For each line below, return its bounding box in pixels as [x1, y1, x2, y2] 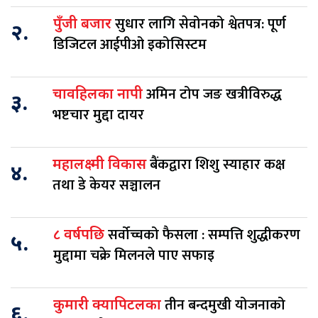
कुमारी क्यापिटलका [53, 297, 165, 316]
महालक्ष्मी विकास [53, 156, 150, 175]
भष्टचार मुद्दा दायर [53, 103, 148, 128]
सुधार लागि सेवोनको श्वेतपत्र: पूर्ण [115, 12, 286, 37]
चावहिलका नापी [53, 86, 146, 105]
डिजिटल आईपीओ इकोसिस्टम [53, 33, 207, 57]
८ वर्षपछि [53, 226, 108, 246]
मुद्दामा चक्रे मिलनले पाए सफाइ [53, 243, 214, 268]
